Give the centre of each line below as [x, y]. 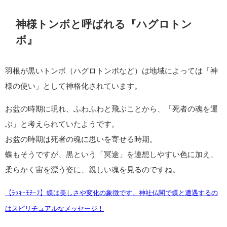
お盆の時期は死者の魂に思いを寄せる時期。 [81, 139]
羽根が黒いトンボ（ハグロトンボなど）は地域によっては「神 [111, 71]
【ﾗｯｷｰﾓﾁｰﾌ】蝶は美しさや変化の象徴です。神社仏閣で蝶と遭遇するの [111, 193]
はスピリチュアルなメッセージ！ [54, 209]
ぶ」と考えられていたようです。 [62, 124]
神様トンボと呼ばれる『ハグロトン [104, 24]
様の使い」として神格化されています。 [73, 86]
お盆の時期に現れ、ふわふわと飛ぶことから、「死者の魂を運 [111, 109]
